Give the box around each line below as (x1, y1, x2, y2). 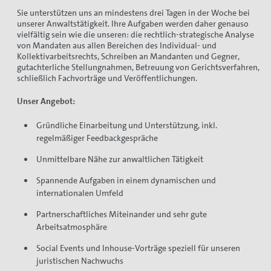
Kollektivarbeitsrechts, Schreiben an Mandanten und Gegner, (17, 51, 240, 62)
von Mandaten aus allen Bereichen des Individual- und (17, 40, 217, 51)
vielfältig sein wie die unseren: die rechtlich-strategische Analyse (17, 29, 254, 41)
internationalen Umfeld (36, 187, 123, 198)
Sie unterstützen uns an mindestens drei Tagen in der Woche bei (17, 7, 250, 19)
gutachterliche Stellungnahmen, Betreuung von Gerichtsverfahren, (17, 62, 260, 73)
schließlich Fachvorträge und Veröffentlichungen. (17, 73, 197, 84)
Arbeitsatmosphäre (36, 221, 107, 232)
